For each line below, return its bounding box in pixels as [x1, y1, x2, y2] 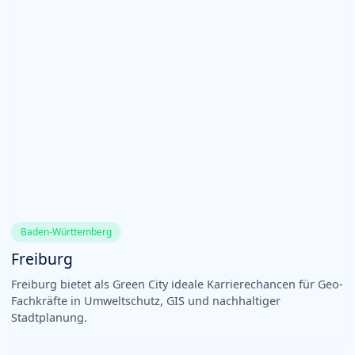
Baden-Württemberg [21, 224, 112, 239]
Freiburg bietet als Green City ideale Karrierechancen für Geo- [11, 276, 343, 292]
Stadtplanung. [11, 309, 87, 325]
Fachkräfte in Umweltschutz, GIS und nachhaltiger [11, 292, 281, 308]
